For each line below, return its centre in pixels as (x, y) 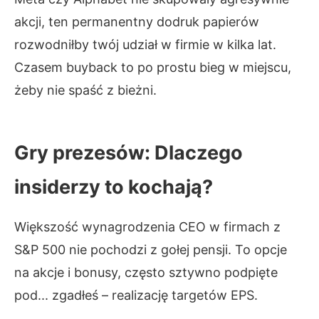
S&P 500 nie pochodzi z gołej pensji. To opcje (151, 250)
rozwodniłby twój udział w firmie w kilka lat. (145, 45)
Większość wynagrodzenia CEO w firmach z (147, 227)
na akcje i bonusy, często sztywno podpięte (146, 272)
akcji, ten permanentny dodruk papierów (137, 22)
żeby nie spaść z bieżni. (85, 90)
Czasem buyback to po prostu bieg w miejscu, (153, 67)
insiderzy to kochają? (114, 187)
